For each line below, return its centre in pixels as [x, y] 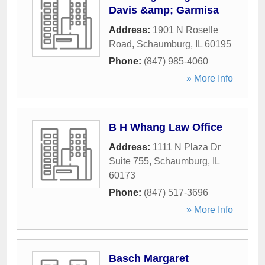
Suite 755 [129, 161]
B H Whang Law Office [166, 127]
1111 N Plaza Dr [187, 147]
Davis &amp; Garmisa [164, 10]
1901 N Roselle [185, 30]
